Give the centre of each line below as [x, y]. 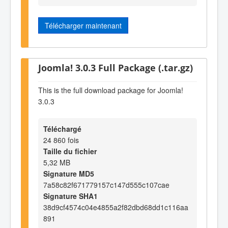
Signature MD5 [69, 174]
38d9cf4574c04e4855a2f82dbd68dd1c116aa [116, 207]
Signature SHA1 [70, 196]
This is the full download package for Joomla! [111, 90]
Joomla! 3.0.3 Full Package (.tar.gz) [116, 68]
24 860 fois [61, 140]
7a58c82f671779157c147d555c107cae [106, 185]
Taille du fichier [70, 151]
